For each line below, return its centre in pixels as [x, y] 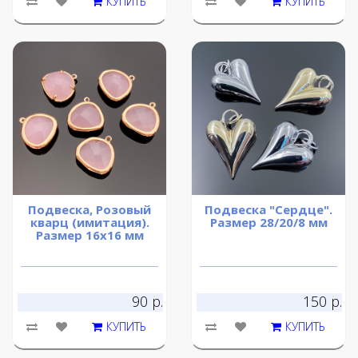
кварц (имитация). [89, 223]
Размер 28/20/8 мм [268, 223]
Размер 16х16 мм [89, 235]
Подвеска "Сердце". [268, 210]
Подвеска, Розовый [89, 210]
